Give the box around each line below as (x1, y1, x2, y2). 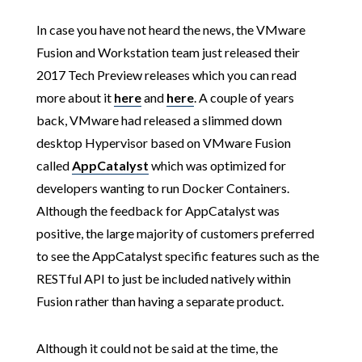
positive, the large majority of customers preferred (36, 225, 314, 241)
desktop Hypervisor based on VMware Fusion (36, 135, 291, 150)
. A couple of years (193, 90, 294, 105)
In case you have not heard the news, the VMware (36, 22, 305, 37)
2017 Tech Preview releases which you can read (36, 67, 297, 82)
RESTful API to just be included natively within (36, 271, 291, 286)
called (36, 158, 72, 173)
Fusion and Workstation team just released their (36, 44, 300, 60)
